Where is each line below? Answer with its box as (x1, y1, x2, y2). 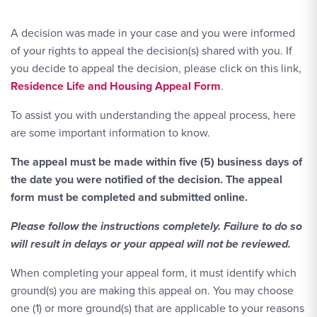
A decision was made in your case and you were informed (11, 25, 295, 40)
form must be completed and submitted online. (11, 189, 248, 205)
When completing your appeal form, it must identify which (11, 265, 296, 280)
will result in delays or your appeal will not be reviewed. (11, 236, 291, 252)
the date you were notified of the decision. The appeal (11, 171, 282, 188)
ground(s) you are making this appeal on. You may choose (11, 282, 294, 298)
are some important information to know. (11, 125, 210, 140)
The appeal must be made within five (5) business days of (11, 154, 302, 170)
